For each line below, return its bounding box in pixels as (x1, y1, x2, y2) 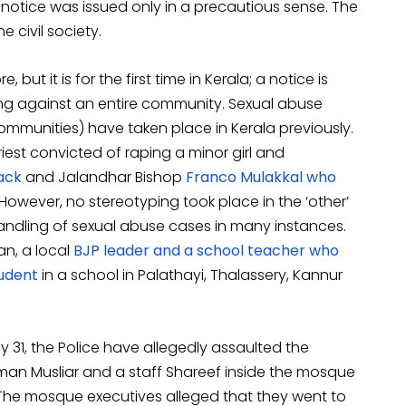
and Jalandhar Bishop (22, 167, 186, 188)
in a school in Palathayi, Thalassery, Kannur (38, 265, 343, 286)
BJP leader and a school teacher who (73, 240, 339, 262)
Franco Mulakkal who (186, 167, 336, 188)
